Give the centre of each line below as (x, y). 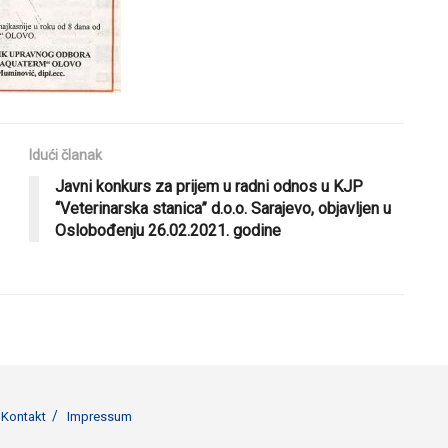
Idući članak (65, 154)
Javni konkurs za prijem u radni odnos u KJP (209, 186)
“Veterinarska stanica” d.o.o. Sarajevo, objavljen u (223, 208)
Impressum (99, 416)
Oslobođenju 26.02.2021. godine (168, 230)
